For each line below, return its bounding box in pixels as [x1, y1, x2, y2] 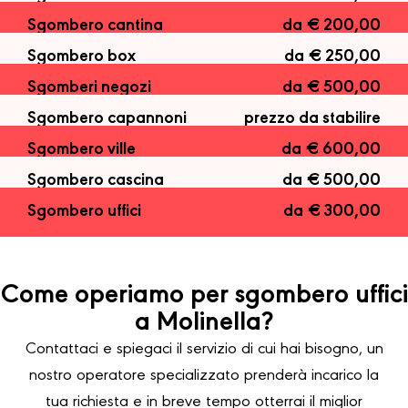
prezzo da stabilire [244, 110, 381, 128]
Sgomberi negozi [27, 79, 151, 97]
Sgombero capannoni [27, 110, 187, 128]
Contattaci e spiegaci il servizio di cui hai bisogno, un [25, 342, 383, 359]
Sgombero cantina [27, 17, 163, 36]
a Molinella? [135, 310, 273, 338]
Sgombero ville [27, 141, 136, 159]
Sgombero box [27, 48, 136, 66]
